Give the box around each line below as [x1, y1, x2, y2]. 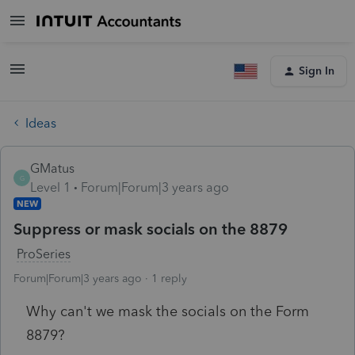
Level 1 [30, 179, 71, 195]
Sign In [299, 64, 334, 78]
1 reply [151, 271, 187, 285]
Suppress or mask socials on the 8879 [13, 219, 288, 239]
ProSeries [17, 246, 71, 261]
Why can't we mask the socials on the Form [26, 302, 309, 320]
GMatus [30, 160, 74, 176]
